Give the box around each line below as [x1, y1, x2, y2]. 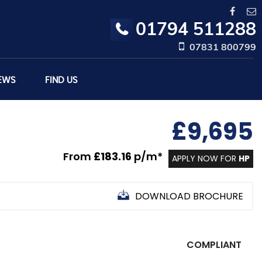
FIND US [45, 76, 78, 85]
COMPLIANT [187, 238, 242, 251]
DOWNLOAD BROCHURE [135, 189, 243, 203]
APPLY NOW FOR [172, 153, 239, 164]
